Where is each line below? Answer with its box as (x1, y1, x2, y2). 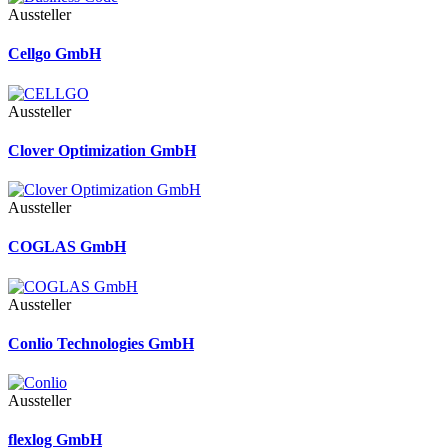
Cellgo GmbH (8, 45, 101, 63)
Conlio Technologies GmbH (8, 334, 194, 352)
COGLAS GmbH (8, 238, 126, 256)
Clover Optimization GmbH (8, 141, 196, 159)
